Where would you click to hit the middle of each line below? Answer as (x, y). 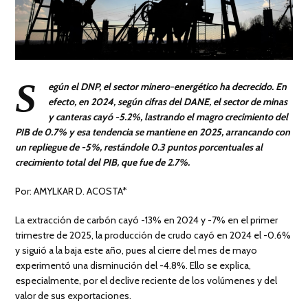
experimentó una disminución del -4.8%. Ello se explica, (133, 265)
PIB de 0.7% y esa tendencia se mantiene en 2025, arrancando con (153, 132)
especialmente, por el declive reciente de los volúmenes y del (146, 280)
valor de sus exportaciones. (74, 295)
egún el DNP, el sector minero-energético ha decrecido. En (168, 86)
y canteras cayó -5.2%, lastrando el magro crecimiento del (168, 117)
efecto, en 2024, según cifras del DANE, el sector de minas (168, 101)
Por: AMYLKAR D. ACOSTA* (71, 191)
